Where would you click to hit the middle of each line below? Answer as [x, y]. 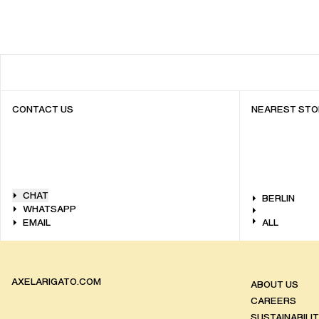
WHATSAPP [49, 209]
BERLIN [278, 198]
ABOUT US [274, 284]
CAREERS [273, 300]
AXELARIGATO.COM [56, 281]
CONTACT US [43, 109]
